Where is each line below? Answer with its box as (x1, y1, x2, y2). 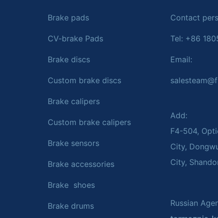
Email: (170, 54, 195, 65)
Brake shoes (47, 180, 95, 190)
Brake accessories (47, 159, 114, 169)
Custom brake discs (47, 75, 121, 86)
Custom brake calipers (47, 117, 131, 127)
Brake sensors (47, 138, 99, 148)
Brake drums (47, 201, 94, 211)
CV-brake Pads (47, 34, 103, 44)
